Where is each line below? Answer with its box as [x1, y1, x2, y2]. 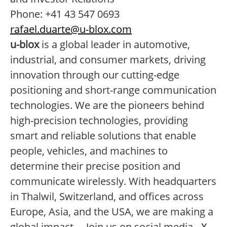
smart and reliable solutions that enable [10, 129, 196, 142]
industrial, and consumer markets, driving [10, 53, 206, 66]
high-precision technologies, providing [10, 113, 188, 127]
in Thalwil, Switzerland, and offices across [10, 190, 204, 203]
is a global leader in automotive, [42, 37, 190, 51]
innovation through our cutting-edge [10, 68, 179, 82]
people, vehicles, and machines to [10, 144, 168, 158]
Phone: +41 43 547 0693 [10, 7, 120, 21]
